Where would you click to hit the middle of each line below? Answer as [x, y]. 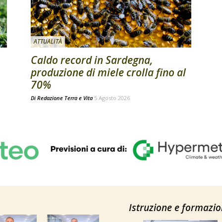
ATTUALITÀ [48, 41]
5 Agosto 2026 [112, 98]
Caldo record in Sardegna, [92, 60]
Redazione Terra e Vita [65, 98]
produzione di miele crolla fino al [108, 72]
